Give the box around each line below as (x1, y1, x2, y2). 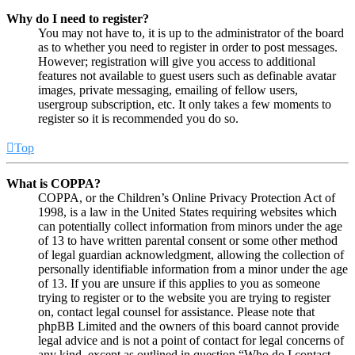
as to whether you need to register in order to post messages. (38, 40, 338, 55)
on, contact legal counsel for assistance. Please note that (38, 305, 315, 319)
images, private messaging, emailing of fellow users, (38, 83, 298, 97)
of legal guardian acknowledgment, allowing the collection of (38, 248, 344, 262)
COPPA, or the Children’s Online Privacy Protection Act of (38, 191, 335, 205)
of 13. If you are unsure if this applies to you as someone (38, 277, 320, 291)
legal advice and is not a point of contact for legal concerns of (38, 334, 344, 348)
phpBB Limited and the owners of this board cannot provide (38, 319, 339, 334)
